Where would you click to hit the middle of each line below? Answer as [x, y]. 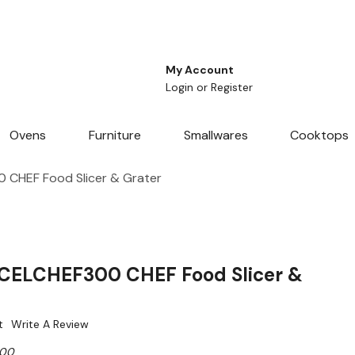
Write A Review [50, 324]
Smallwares [216, 136]
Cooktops [320, 136]
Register [232, 88]
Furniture [115, 136]
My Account [200, 70]
